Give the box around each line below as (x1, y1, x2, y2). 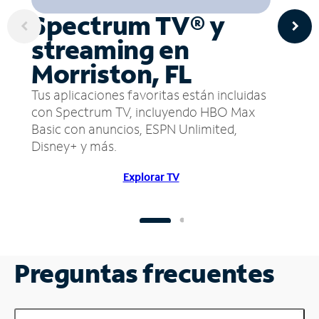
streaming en (31, 32, 189, 66)
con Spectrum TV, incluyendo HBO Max (31, 103, 255, 120)
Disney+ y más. (31, 137, 117, 155)
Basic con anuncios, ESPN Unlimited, (31, 120, 237, 137)
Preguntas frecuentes (14, 256, 275, 290)
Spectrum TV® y (31, 8, 225, 42)
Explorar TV (122, 169, 179, 184)
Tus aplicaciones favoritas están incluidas (31, 85, 266, 103)
